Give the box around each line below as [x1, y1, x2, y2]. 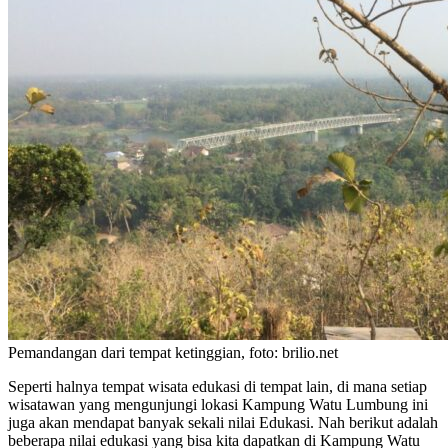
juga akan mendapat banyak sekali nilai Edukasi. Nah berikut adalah [8, 413, 438, 431]
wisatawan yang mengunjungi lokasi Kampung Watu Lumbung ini [8, 395, 428, 413]
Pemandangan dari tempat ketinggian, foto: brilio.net [8, 343, 338, 361]
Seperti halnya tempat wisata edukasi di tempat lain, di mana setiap [8, 377, 427, 395]
